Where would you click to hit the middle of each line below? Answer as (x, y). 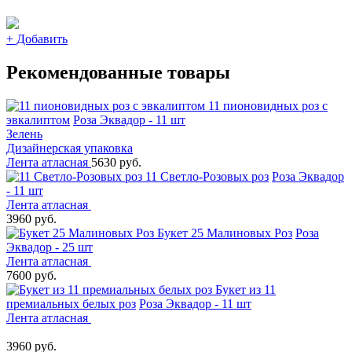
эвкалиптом (38, 119)
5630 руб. (116, 162)
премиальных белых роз (71, 303)
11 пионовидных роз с (268, 105)
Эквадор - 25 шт (49, 247)
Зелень (24, 134)
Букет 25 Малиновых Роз (225, 233)
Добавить (40, 38)
